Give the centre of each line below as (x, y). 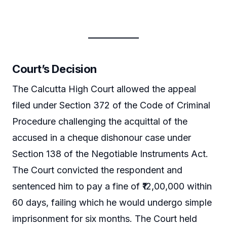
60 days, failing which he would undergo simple (112, 202)
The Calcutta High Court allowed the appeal (104, 89)
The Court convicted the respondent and (97, 170)
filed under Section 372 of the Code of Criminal (111, 105)
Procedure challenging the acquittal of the (100, 121)
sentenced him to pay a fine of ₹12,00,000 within (112, 186)
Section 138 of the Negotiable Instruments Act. (110, 154)
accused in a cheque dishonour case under (102, 137)
